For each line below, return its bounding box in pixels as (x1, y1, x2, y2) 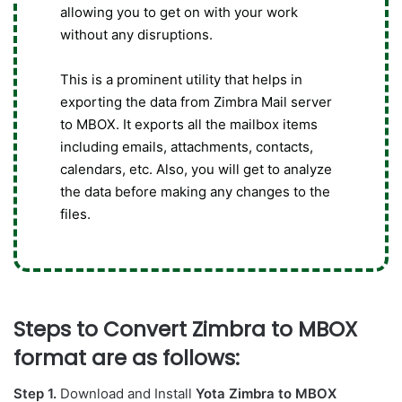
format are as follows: (13, 343, 240, 372)
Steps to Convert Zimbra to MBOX (13, 314, 357, 344)
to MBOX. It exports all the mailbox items (60, 115, 318, 133)
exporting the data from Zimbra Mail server (60, 92, 332, 110)
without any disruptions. (60, 25, 213, 43)
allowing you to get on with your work (60, 3, 298, 21)
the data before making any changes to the (60, 182, 330, 200)
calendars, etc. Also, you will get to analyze (60, 160, 332, 178)
